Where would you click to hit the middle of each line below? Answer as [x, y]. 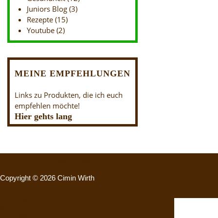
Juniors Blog [47, 9]
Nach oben [72, 161]
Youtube [41, 30]
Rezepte [40, 19]
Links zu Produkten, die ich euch [69, 95]
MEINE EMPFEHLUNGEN [73, 73]
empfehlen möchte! [47, 106]
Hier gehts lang [43, 116]
